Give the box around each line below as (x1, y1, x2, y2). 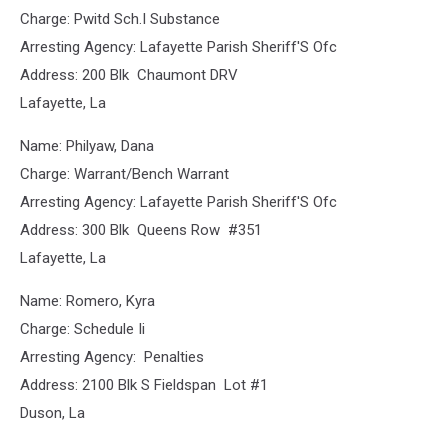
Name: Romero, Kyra (20, 292, 155, 310)
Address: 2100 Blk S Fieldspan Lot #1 (20, 376, 268, 394)
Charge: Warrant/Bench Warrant (20, 165, 229, 183)
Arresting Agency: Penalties (20, 348, 204, 366)
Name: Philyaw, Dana (20, 137, 154, 155)
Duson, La (20, 404, 85, 422)
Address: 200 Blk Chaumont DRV (20, 66, 238, 84)
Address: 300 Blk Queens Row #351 (20, 221, 262, 239)
